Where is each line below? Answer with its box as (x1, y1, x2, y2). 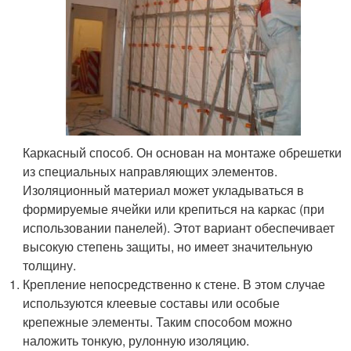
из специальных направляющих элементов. (23, 161, 278, 180)
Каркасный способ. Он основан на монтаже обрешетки (23, 143, 342, 161)
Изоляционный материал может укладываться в (23, 180, 305, 199)
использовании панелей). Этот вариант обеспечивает (23, 218, 335, 237)
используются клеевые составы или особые (23, 293, 280, 312)
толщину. (23, 255, 77, 274)
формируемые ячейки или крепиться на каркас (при (23, 199, 325, 218)
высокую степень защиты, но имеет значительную (23, 237, 313, 255)
